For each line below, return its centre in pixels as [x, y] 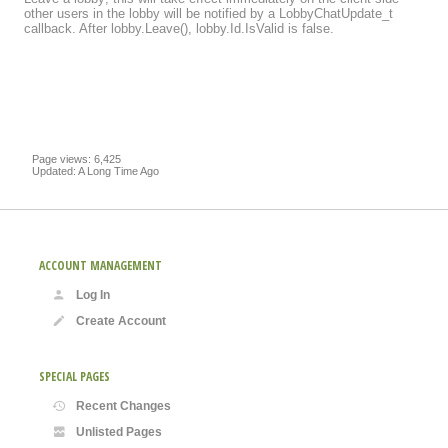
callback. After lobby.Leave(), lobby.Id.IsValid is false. [179, 28]
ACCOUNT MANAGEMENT [100, 265]
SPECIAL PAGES [74, 376]
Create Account [121, 320]
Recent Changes [123, 405]
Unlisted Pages [119, 431]
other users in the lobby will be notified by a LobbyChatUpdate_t [208, 13]
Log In [93, 294]
